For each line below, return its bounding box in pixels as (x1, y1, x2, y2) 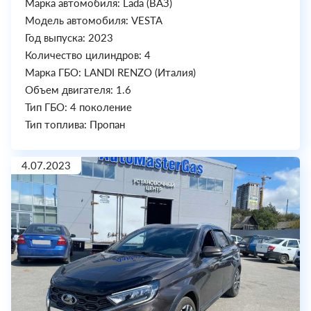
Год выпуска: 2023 (25, 31, 113, 44)
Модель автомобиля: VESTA (25, 14, 162, 27)
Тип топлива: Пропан (25, 118, 125, 131)
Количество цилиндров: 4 (25, 49, 151, 62)
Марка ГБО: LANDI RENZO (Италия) (25, 66, 196, 79)
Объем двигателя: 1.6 (25, 83, 131, 96)
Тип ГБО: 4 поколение (25, 101, 132, 114)
